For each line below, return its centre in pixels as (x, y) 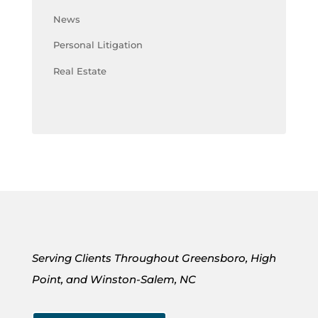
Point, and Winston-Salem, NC (114, 280)
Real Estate (79, 71)
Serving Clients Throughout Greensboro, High (154, 258)
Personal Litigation (98, 45)
